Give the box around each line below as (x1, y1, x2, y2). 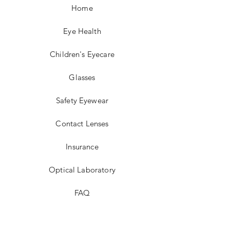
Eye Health (63, 26, 101, 36)
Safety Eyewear (55, 95, 109, 105)
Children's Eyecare (50, 49, 114, 59)
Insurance (66, 142, 99, 151)
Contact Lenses (55, 119, 109, 128)
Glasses (69, 72, 95, 82)
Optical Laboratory (49, 165, 116, 175)
